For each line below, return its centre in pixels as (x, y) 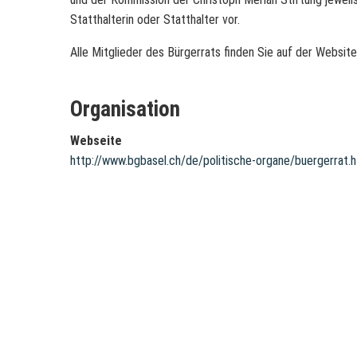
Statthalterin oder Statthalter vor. (155, 20)
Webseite (96, 141)
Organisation (125, 110)
